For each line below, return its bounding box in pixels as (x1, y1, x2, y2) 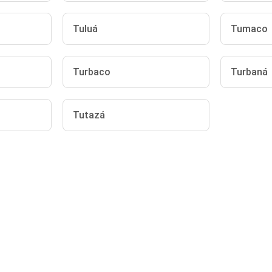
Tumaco (230, 23, 268, 35)
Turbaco (73, 66, 111, 78)
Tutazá (73, 109, 106, 121)
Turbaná (230, 66, 268, 78)
